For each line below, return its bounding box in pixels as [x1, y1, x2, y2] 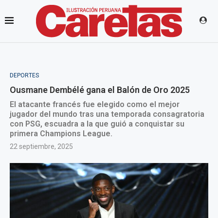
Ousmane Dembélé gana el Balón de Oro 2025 [10, 85, 190, 95]
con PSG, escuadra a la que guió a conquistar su [10, 119, 184, 128]
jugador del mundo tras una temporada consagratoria [10, 109, 204, 119]
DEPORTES [10, 72, 39, 79]
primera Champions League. [10, 129, 112, 138]
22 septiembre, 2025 [10, 143, 73, 150]
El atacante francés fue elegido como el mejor [10, 100, 180, 109]
